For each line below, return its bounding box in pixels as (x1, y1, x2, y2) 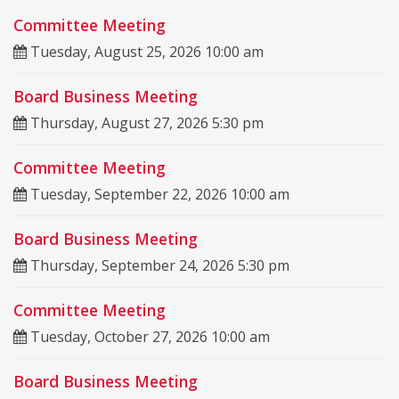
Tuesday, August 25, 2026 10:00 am (27, 42, 264, 62)
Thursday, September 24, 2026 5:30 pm (27, 256, 289, 276)
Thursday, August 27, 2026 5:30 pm (27, 113, 264, 134)
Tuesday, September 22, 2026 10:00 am (27, 184, 289, 205)
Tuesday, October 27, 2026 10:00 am (27, 327, 270, 347)
